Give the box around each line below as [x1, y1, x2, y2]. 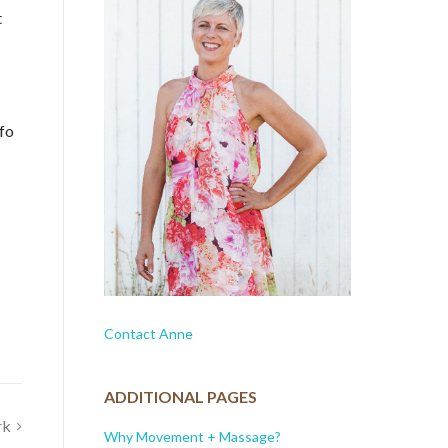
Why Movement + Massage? [103, 427, 281, 445]
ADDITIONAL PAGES [103, 387, 257, 407]
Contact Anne [103, 324, 193, 342]
